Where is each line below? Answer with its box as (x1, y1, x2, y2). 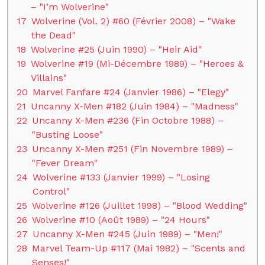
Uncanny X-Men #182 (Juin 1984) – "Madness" (31, 101, 238, 112)
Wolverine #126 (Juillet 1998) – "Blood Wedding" (32, 200, 247, 211)
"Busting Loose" (32, 129, 103, 140)
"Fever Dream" (32, 157, 98, 169)
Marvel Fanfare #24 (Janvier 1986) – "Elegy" (33, 86, 229, 98)
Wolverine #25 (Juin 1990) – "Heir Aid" (31, 44, 202, 55)
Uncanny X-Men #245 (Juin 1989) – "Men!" (33, 228, 222, 240)
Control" (33, 186, 70, 197)
